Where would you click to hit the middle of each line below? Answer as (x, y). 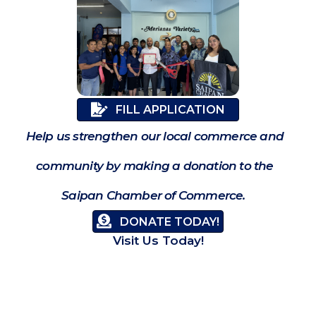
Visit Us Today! (158, 241)
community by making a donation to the (155, 165)
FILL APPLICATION (170, 110)
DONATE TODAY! (170, 221)
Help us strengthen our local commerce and (155, 136)
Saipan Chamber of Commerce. (155, 195)
